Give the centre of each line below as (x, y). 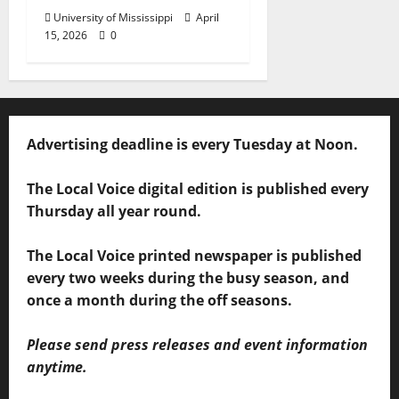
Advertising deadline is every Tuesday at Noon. (192, 145)
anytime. (57, 367)
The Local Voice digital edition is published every (198, 189)
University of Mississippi (113, 18)
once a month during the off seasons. (159, 301)
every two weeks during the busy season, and (188, 278)
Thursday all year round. (114, 212)
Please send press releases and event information (197, 345)
